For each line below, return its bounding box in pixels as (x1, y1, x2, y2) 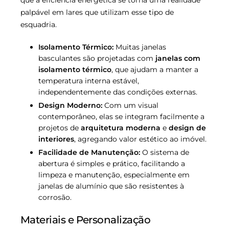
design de (169, 123, 206, 132)
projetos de (38, 123, 81, 132)
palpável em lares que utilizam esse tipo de (20, 7, 174, 17)
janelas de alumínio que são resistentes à (38, 181, 184, 191)
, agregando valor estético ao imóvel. (74, 134, 207, 144)
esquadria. (20, 19, 57, 29)
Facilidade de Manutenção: (38, 147, 140, 157)
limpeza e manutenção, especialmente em (38, 170, 190, 179)
